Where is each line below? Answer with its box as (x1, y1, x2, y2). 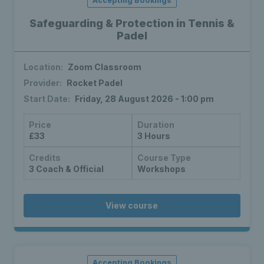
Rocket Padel (67, 78, 123, 88)
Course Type (137, 153, 191, 163)
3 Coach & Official (29, 164, 104, 174)
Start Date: (24, 94, 70, 104)
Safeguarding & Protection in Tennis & (29, 17, 235, 30)
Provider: (24, 78, 62, 88)
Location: (24, 62, 63, 72)
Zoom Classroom (68, 62, 141, 72)
